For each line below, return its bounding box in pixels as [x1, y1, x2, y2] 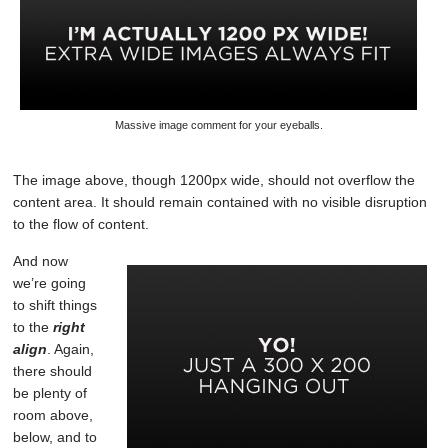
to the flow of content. [13, 216, 150, 232]
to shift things [13, 297, 98, 313]
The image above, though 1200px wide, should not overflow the [13, 172, 416, 188]
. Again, [47, 341, 95, 357]
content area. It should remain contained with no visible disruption [13, 194, 428, 210]
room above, [13, 407, 94, 423]
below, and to [13, 429, 98, 445]
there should [13, 363, 93, 379]
